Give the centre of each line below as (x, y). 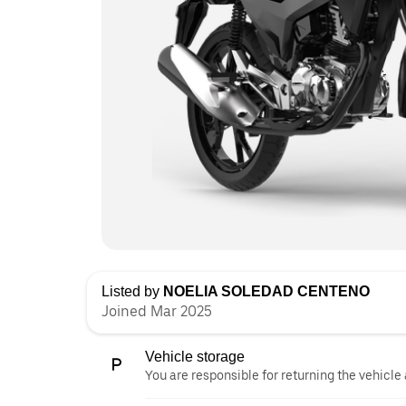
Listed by (132, 291)
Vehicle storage (195, 357)
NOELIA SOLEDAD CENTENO (266, 291)
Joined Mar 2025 (157, 311)
